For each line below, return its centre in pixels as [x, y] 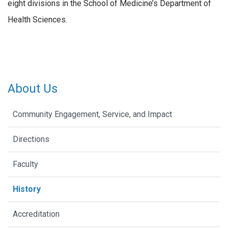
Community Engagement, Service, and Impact [92, 115]
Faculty [25, 164]
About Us [33, 89]
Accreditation [36, 214]
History [27, 189]
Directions [31, 139]
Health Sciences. [37, 19]
